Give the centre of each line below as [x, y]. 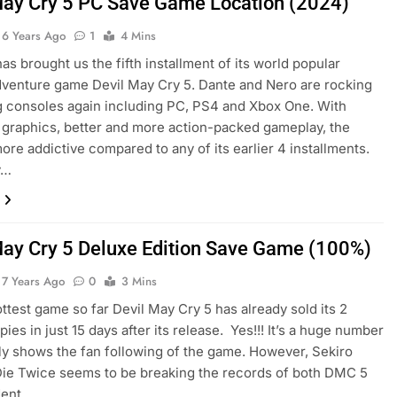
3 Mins [140, 282]
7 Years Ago [34, 282]
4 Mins [139, 36]
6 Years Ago [34, 36]
